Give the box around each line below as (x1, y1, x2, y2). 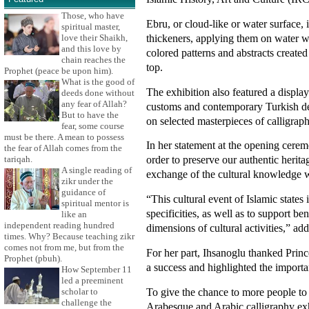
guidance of (61, 187, 106, 198)
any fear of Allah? (61, 99, 127, 110)
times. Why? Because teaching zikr (4, 231, 134, 242)
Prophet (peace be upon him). (4, 66, 113, 77)
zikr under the (61, 176, 113, 187)
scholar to (61, 286, 98, 297)
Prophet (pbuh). (4, 253, 62, 264)
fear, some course (61, 121, 124, 132)
